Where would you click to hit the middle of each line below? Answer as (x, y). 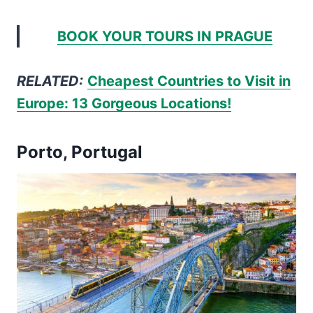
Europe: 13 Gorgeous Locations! (124, 103)
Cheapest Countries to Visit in (189, 81)
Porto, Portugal (80, 152)
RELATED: (50, 81)
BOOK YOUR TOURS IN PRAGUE (165, 36)
